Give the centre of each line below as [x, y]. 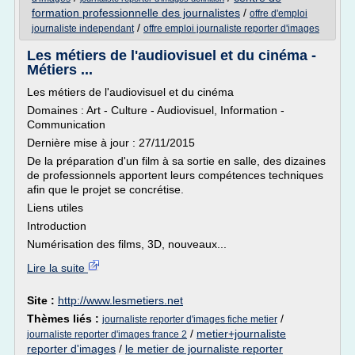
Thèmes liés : [65, 319]
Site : [42, 300]
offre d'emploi [279, 13]
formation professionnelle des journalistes [136, 13]
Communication [66, 124]
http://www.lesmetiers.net [120, 300]
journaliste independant [83, 29]
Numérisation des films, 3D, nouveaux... [127, 244]
